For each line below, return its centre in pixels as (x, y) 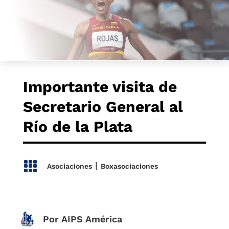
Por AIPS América (82, 219)
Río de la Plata (77, 127)
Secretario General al (103, 107)
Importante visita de (100, 87)
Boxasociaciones (129, 166)
